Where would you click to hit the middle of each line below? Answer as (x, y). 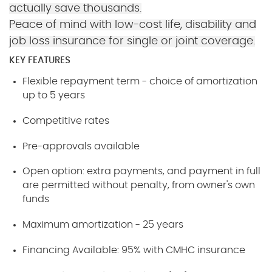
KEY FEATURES (40, 60)
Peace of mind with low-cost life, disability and (133, 25)
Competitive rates (66, 121)
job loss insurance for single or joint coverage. (132, 41)
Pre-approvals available (81, 146)
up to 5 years (54, 95)
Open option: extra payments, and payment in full (142, 172)
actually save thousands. (75, 8)
